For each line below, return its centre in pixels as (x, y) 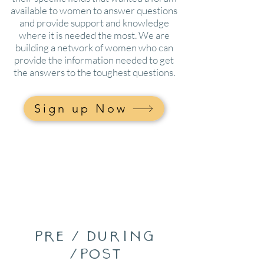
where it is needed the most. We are (94, 35)
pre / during (94, 236)
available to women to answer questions (94, 10)
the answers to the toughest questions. (94, 72)
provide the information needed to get (94, 60)
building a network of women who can (94, 47)
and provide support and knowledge (94, 23)
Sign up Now (81, 108)
